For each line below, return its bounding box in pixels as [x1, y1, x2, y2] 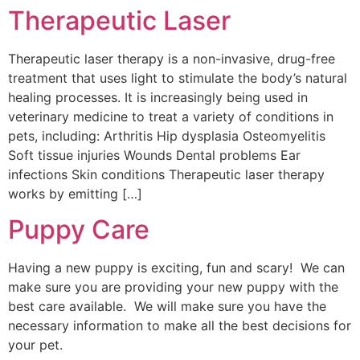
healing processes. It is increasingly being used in [8, 88, 308, 105]
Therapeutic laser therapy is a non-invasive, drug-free [8, 50, 335, 67]
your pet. [8, 337, 67, 354]
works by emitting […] [8, 185, 142, 202]
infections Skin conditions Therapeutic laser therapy [8, 166, 325, 182]
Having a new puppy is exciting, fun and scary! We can [8, 260, 345, 276]
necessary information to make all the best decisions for [8, 317, 351, 334]
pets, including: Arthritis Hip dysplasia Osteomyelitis [8, 127, 325, 144]
